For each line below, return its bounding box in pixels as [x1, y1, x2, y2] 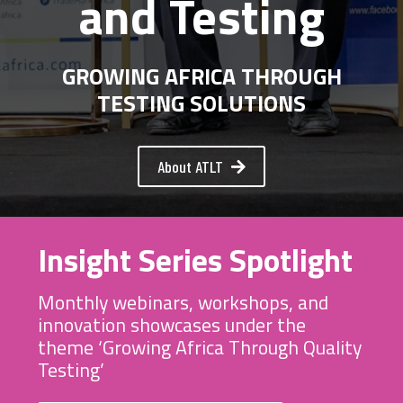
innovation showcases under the [38, 309, 306, 339]
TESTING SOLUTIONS [97, 85, 306, 121]
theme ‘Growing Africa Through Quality [38, 332, 362, 362]
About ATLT [157, 156, 223, 176]
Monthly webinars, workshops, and [38, 287, 328, 317]
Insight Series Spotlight [38, 235, 353, 284]
